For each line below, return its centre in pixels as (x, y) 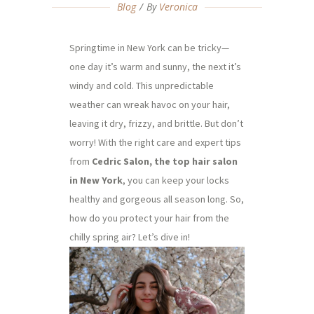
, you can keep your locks (176, 180)
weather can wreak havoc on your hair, (150, 104)
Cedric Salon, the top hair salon (165, 161)
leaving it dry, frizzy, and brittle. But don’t (156, 123)
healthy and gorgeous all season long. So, (157, 199)
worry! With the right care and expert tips (155, 142)
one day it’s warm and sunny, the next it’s (155, 67)
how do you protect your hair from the (149, 218)
